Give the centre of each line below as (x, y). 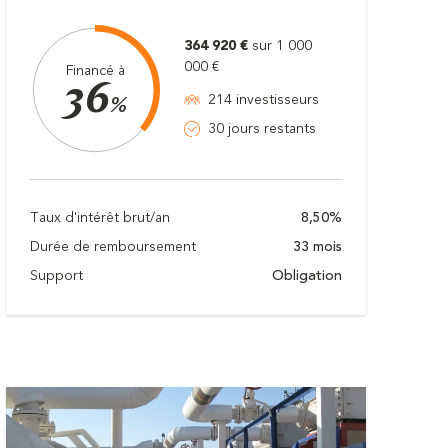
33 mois (317, 246)
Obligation (307, 275)
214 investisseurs (263, 99)
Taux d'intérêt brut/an (100, 217)
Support (56, 275)
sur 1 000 (282, 45)
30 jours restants (262, 128)
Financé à (95, 71)
